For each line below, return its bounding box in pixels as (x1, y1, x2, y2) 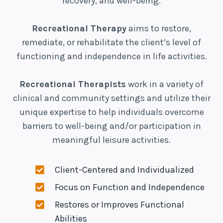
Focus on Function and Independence (55, 182, 205, 193)
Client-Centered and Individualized (55, 164, 194, 175)
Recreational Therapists (19, 79, 126, 90)
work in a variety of (126, 79, 204, 90)
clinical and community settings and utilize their (12, 93, 211, 104)
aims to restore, (126, 23, 191, 34)
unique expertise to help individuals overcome (19, 107, 204, 117)
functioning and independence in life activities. (16, 51, 207, 62)
